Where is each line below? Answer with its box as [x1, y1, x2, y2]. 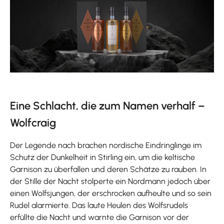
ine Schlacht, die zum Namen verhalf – [16, 99, 205, 113]
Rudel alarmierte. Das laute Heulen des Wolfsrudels [10, 200, 188, 210]
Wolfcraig [10, 116, 56, 130]
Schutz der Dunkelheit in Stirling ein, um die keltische [10, 152, 195, 162]
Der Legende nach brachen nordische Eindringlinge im [10, 140, 201, 150]
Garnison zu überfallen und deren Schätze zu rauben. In [10, 164, 206, 174]
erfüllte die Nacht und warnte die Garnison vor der [10, 212, 189, 222]
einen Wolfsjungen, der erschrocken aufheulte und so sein [10, 188, 211, 198]
